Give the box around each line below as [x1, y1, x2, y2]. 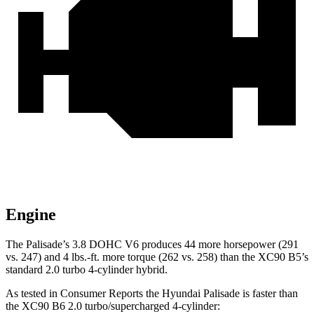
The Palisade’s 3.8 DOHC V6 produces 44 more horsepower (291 [6, 238, 299, 251]
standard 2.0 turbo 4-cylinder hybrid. [6, 264, 168, 276]
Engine [6, 205, 56, 224]
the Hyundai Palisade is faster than [143, 287, 298, 300]
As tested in [6, 287, 60, 300]
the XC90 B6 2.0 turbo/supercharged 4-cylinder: [6, 300, 220, 313]
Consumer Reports [60, 287, 143, 300]
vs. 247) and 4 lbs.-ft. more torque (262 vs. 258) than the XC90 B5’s [6, 251, 308, 264]
